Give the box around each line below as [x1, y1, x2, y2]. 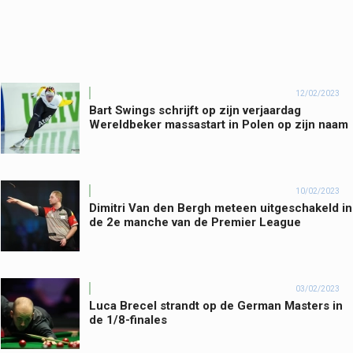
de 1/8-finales [89, 313, 167, 328]
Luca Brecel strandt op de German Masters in [89, 299, 343, 314]
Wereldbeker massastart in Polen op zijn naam [89, 117, 348, 132]
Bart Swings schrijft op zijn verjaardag [89, 103, 301, 118]
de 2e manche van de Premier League [89, 215, 301, 230]
